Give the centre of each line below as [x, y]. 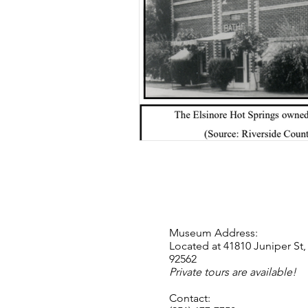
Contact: [190, 298]
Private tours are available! [233, 272]
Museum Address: [213, 232]
